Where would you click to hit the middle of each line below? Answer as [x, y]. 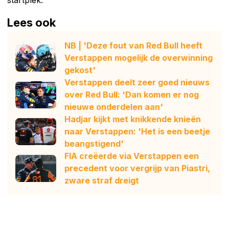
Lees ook [31, 23]
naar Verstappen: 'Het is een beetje [137, 132]
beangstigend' [94, 144]
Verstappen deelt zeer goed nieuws [137, 83]
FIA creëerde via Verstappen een [132, 156]
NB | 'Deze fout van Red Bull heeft [133, 46]
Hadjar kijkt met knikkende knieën [133, 119]
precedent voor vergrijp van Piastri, [137, 168]
